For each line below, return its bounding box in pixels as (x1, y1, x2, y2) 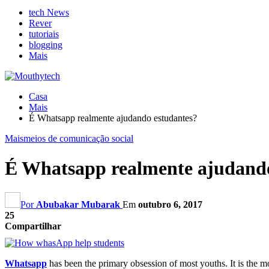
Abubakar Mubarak (36, 199, 120, 210)
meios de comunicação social (23, 133, 133, 144)
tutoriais (29, 29, 59, 40)
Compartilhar (5, 221, 61, 232)
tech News (29, 7, 69, 18)
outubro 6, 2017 (138, 199, 202, 210)
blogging (29, 40, 62, 50)
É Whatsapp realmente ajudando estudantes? (29, 113, 197, 124)
